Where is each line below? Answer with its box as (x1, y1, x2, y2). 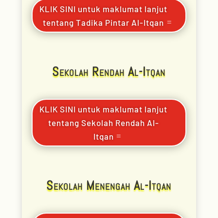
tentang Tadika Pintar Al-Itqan (43, 18, 164, 28)
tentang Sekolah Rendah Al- (48, 118, 159, 128)
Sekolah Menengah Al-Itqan (46, 178, 172, 194)
